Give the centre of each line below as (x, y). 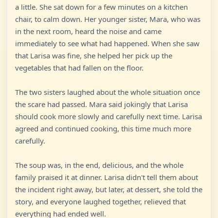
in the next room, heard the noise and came (88, 31)
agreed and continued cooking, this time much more (103, 128)
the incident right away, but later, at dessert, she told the (109, 189)
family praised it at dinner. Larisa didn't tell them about (107, 177)
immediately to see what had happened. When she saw (107, 43)
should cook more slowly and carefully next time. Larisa (109, 116)
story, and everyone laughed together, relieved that (100, 201)
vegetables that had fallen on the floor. (79, 68)
